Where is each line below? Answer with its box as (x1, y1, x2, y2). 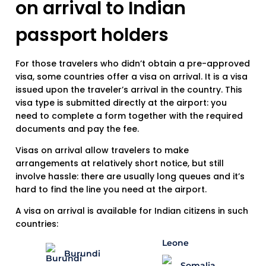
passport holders (15, 22, 169, 47)
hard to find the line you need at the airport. (15, 183, 207, 195)
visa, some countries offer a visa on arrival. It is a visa (15, 70, 248, 83)
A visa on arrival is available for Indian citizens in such (15, 204, 248, 217)
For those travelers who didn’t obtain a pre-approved (15, 57, 250, 69)
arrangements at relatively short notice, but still (15, 157, 224, 169)
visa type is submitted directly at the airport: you (15, 96, 227, 109)
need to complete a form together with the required (15, 109, 243, 122)
